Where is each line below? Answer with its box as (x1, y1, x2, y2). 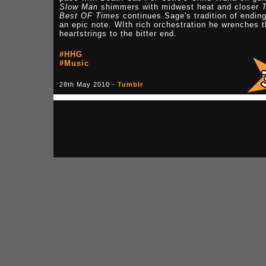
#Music (59, 59, 89, 68)
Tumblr (118, 81, 143, 88)
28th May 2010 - (59, 81, 118, 88)
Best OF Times (59, 11, 120, 20)
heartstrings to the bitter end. (59, 29, 177, 38)
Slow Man (59, 2, 98, 11)
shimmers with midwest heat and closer (98, 2, 262, 11)
